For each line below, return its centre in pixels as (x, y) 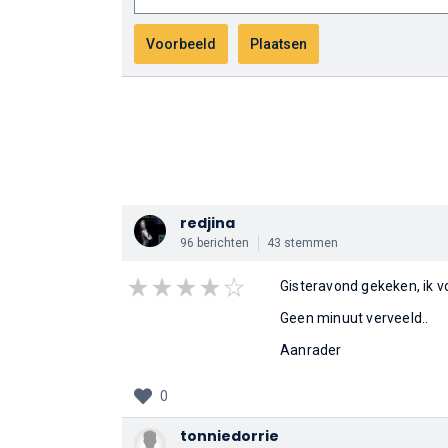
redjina (207, 223)
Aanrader (311, 350)
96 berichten (214, 243)
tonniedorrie (229, 436)
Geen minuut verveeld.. (354, 318)
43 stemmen (302, 243)
